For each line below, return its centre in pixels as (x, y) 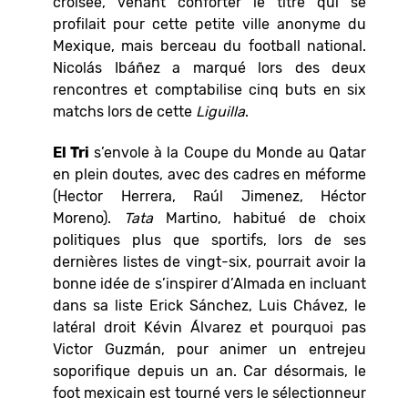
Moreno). (88, 218)
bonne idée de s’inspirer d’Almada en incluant (209, 284)
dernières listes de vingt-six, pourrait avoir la (209, 262)
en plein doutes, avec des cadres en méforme (209, 174)
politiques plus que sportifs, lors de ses (209, 240)
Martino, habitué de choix (260, 218)
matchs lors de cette (124, 112)
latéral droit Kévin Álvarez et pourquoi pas (209, 327)
